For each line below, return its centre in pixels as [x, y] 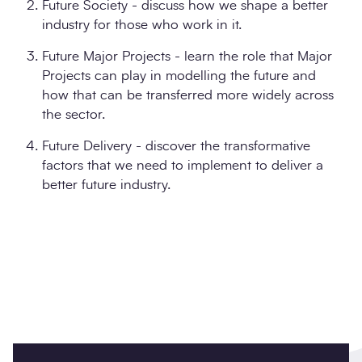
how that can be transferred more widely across [188, 95]
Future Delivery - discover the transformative [176, 146]
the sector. [74, 115]
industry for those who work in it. [142, 25]
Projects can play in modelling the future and [179, 76]
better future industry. [106, 185]
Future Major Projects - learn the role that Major [187, 57]
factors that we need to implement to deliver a [183, 166]
